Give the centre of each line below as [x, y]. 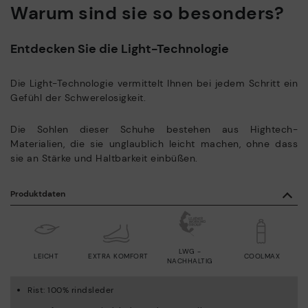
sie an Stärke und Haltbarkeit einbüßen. [104, 158]
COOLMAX [262, 256]
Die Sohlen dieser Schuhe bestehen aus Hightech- [154, 129]
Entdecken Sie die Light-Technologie [120, 48]
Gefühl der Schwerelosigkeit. [78, 97]
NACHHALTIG [190, 261]
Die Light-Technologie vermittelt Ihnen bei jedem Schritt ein [154, 83]
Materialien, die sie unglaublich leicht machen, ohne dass [154, 143]
